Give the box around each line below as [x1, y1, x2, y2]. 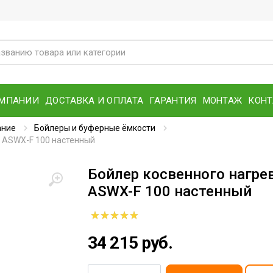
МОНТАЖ [202, 94, 243, 106]
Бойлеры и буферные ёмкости [34, 123, 155, 133]
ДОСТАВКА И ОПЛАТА [45, 94, 144, 106]
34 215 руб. [88, 233, 172, 253]
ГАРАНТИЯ [149, 94, 197, 106]
